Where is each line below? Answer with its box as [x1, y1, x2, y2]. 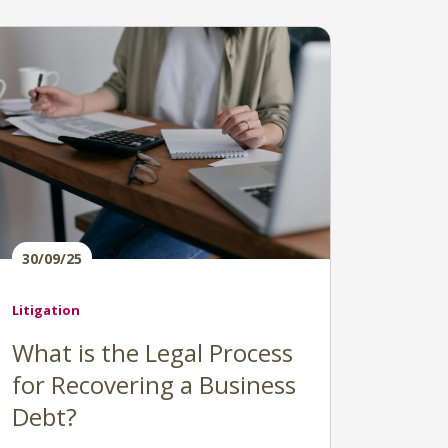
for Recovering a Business [12, 368, 296, 401]
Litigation [12, 301, 80, 319]
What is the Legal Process [12, 336, 293, 369]
